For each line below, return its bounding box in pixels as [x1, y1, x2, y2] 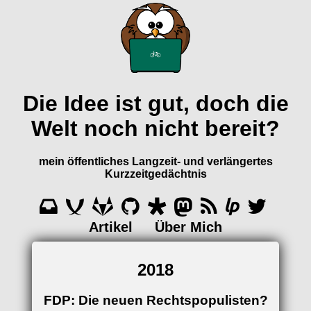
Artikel [89, 219, 133, 235]
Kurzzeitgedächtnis [104, 168, 207, 180]
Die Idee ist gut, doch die [22, 90, 289, 116]
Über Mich [155, 219, 222, 235]
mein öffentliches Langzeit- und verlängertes [38, 155, 273, 168]
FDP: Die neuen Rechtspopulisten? [43, 292, 268, 308]
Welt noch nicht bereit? [31, 115, 280, 141]
